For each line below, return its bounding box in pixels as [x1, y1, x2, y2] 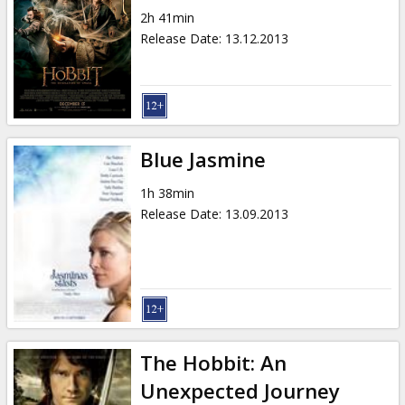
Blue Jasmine [139, 145, 266, 174]
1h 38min [139, 184, 194, 202]
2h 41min [139, 8, 194, 26]
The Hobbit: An [139, 348, 287, 377]
